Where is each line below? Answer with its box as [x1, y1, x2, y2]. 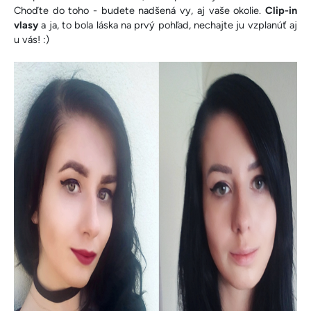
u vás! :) [14, 33, 52, 46]
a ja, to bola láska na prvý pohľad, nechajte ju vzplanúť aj [38, 19, 297, 31]
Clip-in [265, 4, 297, 17]
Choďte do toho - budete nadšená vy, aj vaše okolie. [14, 4, 265, 17]
